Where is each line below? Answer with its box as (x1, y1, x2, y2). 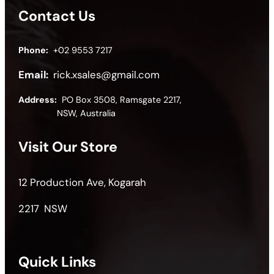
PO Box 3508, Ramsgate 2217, (57, 94, 182, 106)
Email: (18, 68, 49, 82)
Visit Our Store (18, 138, 118, 157)
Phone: (18, 44, 49, 56)
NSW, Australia (57, 108, 116, 119)
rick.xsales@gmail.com (53, 68, 160, 82)
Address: (18, 94, 57, 106)
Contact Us (18, 6, 96, 25)
